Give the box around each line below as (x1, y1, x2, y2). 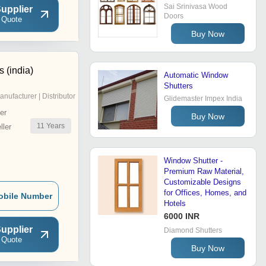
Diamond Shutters (164, 226, 222, 235)
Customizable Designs (164, 178, 241, 187)
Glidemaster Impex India (164, 94, 242, 103)
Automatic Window (164, 71, 228, 80)
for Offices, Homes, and (164, 188, 246, 198)
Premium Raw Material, (164, 167, 244, 176)
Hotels (164, 199, 186, 208)
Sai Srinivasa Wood (164, 2, 227, 11)
